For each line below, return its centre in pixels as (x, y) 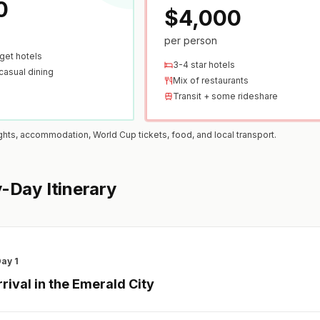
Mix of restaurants (210, 81)
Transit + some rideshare (225, 96)
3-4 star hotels (204, 65)
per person (190, 41)
